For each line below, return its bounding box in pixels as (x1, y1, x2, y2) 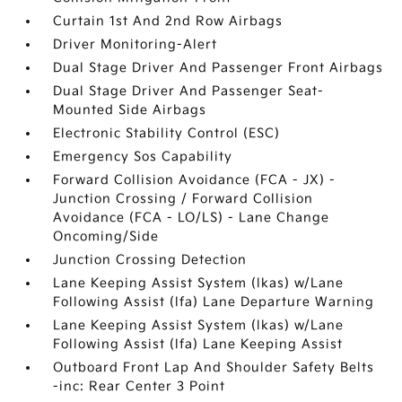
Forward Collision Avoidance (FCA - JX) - (53, 172, 336, 188)
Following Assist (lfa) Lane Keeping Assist (53, 336, 344, 352)
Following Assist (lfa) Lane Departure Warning (53, 294, 375, 310)
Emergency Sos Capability (53, 149, 233, 164)
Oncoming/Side (53, 229, 160, 244)
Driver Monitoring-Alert (53, 37, 218, 52)
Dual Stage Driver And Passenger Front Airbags (53, 60, 384, 75)
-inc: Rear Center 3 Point (53, 379, 226, 394)
